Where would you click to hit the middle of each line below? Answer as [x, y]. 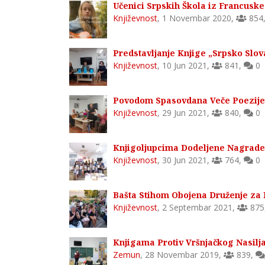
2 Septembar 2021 [197, 207]
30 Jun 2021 [185, 160]
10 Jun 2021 [185, 65]
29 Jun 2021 [185, 112]
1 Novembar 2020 [197, 18]
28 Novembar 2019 [182, 254]
